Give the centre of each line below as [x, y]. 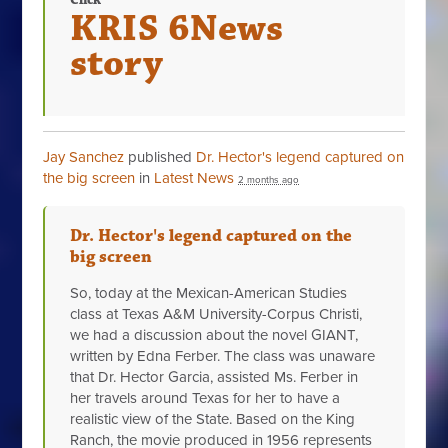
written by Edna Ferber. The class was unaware [223, 356]
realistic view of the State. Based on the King [213, 419]
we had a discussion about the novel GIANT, [214, 335]
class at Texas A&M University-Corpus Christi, [216, 314]
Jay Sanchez [84, 157]
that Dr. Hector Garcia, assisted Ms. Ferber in [214, 377]
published [160, 157]
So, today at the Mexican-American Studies [209, 293]
